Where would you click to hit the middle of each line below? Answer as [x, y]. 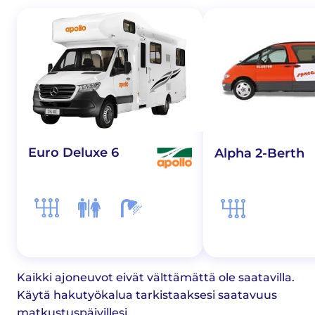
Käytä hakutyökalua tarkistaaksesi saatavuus [147, 295]
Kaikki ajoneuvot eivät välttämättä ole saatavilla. [156, 277]
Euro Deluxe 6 [73, 153]
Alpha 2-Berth [259, 153]
